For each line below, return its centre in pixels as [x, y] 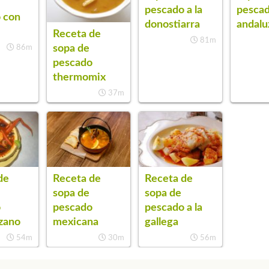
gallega [162, 222]
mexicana [75, 222]
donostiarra [173, 25]
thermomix [79, 77]
